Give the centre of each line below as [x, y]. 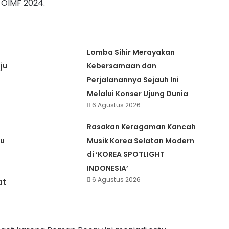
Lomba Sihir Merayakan [131, 52]
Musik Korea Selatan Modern [140, 141]
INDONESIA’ [107, 168]
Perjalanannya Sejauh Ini [133, 80]
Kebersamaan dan [121, 66]
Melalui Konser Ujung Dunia [137, 94]
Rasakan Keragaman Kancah [141, 127]
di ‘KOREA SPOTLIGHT [125, 155]
